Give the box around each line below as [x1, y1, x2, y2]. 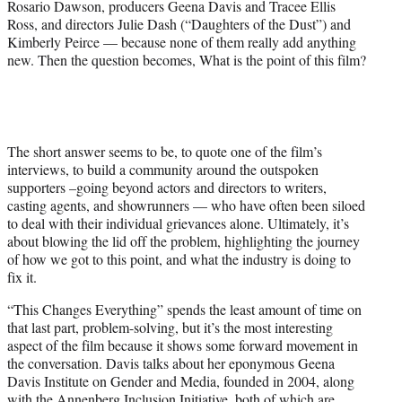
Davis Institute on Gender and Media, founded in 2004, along [7, 371, 354, 391]
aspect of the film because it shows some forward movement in [7, 336, 358, 355]
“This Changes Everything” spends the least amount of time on [7, 300, 362, 319]
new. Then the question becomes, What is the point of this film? [7, 50, 366, 70]
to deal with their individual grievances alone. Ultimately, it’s [7, 214, 349, 233]
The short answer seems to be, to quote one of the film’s [7, 142, 322, 162]
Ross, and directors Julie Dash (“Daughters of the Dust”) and [7, 14, 351, 34]
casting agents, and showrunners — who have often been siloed [7, 196, 365, 215]
